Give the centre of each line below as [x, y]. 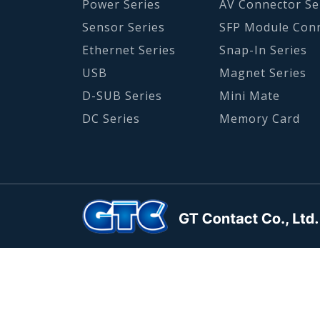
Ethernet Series [129, 50]
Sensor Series [123, 27]
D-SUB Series [122, 95]
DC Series [111, 118]
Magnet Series [263, 72]
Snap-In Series [264, 50]
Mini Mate [250, 95]
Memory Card [260, 118]
